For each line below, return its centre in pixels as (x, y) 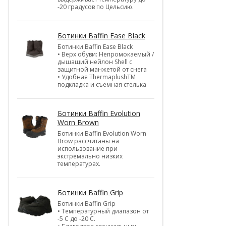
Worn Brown (78, 122)
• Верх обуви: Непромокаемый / (105, 54)
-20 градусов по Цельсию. (95, 7)
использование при (87, 148)
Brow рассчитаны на (88, 141)
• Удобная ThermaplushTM (96, 77)
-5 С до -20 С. (76, 218)
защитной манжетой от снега (102, 69)
